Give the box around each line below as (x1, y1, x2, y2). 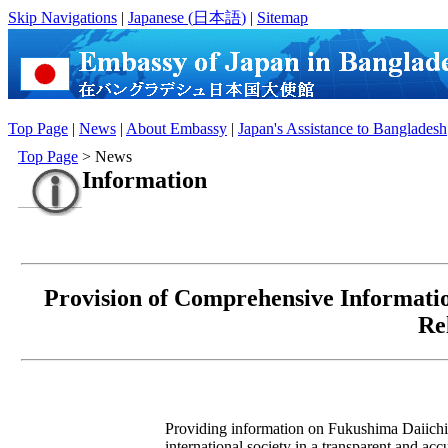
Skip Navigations (8, 9, 117, 26)
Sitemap (257, 9, 308, 26)
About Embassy (126, 120, 227, 137)
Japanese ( (128, 9, 193, 26)
